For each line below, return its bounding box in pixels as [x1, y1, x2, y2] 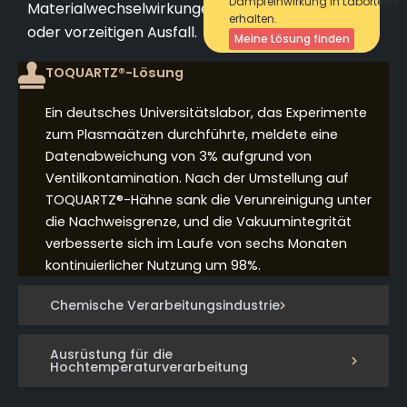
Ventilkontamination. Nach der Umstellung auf [45, 169, 349, 188]
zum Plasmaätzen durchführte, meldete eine [45, 125, 338, 144]
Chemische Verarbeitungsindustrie [50, 296, 280, 315]
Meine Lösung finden [233, 30, 350, 46]
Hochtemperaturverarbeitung [50, 358, 248, 377]
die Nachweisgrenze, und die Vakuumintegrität [45, 213, 352, 232]
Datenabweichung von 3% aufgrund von [45, 147, 312, 166]
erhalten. [228, 10, 277, 26]
